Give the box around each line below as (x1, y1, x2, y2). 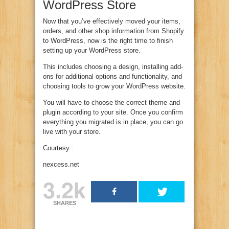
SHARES (53, 200, 76, 207)
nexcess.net (43, 161, 79, 169)
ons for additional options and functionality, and (43, 73, 182, 81)
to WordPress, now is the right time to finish (43, 37, 173, 45)
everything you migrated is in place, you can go (43, 118, 183, 126)
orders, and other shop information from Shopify (43, 27, 184, 35)
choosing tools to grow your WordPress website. (43, 82, 186, 90)
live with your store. (43, 128, 101, 136)
